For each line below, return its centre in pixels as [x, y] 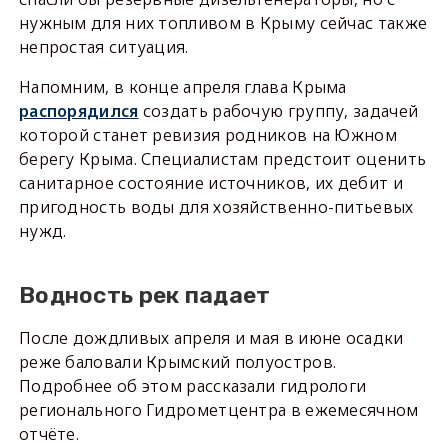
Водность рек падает [144, 295]
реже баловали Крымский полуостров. [177, 362]
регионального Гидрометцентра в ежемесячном [218, 410]
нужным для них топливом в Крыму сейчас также [223, 23]
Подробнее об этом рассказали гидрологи [192, 386]
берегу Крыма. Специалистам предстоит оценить [222, 159]
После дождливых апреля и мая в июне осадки [211, 338]
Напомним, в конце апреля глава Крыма [182, 87]
